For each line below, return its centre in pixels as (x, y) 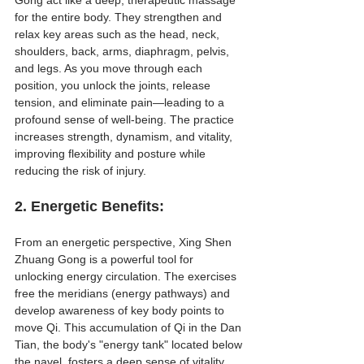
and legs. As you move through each (110, 68)
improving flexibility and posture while (112, 153)
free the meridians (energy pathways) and (124, 293)
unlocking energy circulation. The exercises (127, 276)
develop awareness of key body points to (121, 310)
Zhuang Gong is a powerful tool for (106, 259)
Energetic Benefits (95, 206)
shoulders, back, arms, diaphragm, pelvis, (123, 51)
